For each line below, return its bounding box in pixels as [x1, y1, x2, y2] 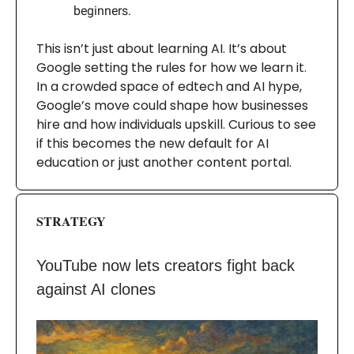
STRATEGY [36, 212, 106, 231]
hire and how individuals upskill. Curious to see [36, 115, 316, 134]
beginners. [73, 3, 131, 19]
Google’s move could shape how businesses [36, 96, 308, 115]
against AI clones [36, 281, 156, 299]
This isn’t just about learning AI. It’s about [36, 40, 287, 58]
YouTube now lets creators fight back [36, 257, 295, 275]
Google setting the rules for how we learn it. [36, 58, 307, 77]
